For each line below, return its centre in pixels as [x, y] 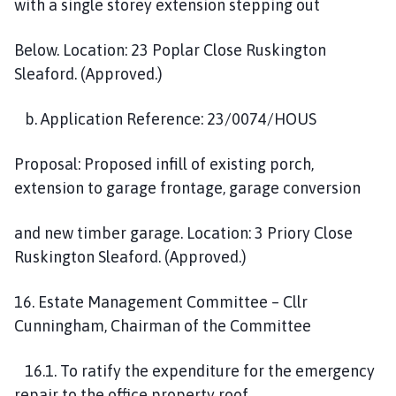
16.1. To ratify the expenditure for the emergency [194, 370]
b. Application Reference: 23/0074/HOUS [165, 118]
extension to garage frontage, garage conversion [187, 187]
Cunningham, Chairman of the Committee [163, 325]
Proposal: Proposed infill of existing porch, [164, 164]
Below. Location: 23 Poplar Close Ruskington [170, 49]
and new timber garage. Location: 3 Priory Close [183, 232]
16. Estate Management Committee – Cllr [161, 301]
